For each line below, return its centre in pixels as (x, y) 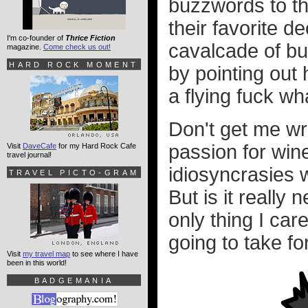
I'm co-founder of (36, 38)
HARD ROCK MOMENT (74, 65)
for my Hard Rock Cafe (96, 146)
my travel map (46, 254)
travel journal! (29, 155)
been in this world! (37, 263)
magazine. (25, 47)
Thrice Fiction (90, 38)
